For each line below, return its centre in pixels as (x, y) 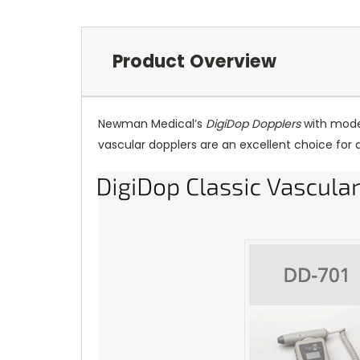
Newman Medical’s (152, 123)
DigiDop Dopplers (253, 123)
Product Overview (194, 61)
